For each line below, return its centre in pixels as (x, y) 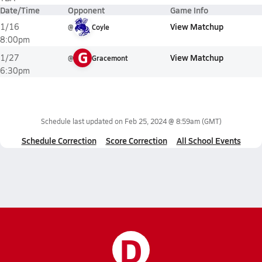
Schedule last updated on (82, 121)
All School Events (208, 140)
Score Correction (136, 140)
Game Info (189, 10)
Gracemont (110, 58)
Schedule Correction (59, 140)
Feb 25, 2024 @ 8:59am (162, 121)
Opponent (86, 10)
